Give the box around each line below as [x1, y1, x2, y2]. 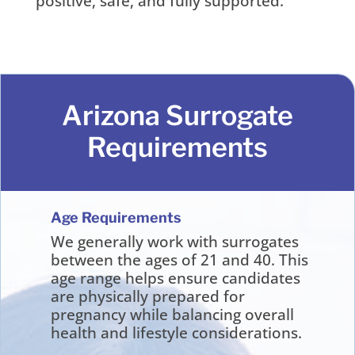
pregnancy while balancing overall [51, 303, 295, 325]
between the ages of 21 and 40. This [51, 249, 309, 270]
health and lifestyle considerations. [51, 322, 303, 343]
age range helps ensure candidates [51, 267, 301, 288]
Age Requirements [51, 208, 182, 226]
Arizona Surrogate [62, 99, 293, 132]
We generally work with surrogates [51, 231, 300, 252]
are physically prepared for [51, 285, 246, 307]
